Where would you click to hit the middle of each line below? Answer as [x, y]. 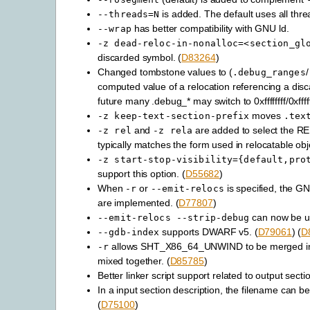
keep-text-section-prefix [182, 116]
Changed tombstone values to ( [165, 72]
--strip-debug [213, 218]
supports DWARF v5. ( [209, 232]
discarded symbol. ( [140, 58]
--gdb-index [129, 232]
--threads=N [129, 15]
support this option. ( [142, 174]
